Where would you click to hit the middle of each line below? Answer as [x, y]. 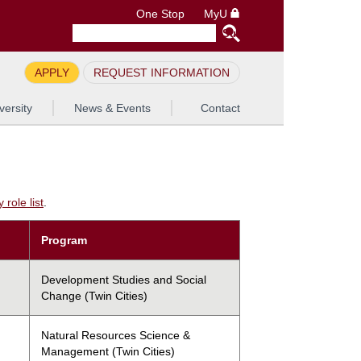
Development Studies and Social [124, 279]
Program [64, 240]
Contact [220, 108]
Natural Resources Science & [116, 335]
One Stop [160, 14]
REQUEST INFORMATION [162, 73]
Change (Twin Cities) [94, 295]
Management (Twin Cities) [108, 351]
